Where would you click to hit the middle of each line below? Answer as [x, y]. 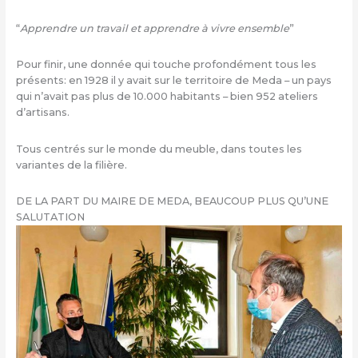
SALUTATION [50, 217]
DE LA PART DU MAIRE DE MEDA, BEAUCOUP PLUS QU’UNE [172, 201]
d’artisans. [42, 113]
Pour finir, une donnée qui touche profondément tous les [166, 65]
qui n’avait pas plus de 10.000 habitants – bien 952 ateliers [167, 97]
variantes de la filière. [71, 165]
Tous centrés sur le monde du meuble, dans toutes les [159, 149]
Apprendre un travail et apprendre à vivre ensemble [154, 28]
